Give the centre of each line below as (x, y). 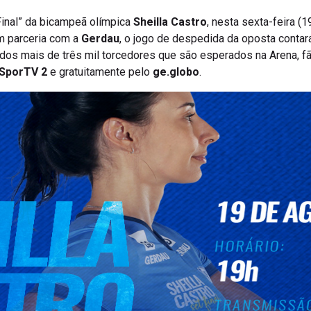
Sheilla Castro (170, 22)
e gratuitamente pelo (100, 72)
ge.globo (176, 72)
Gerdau (100, 39)
